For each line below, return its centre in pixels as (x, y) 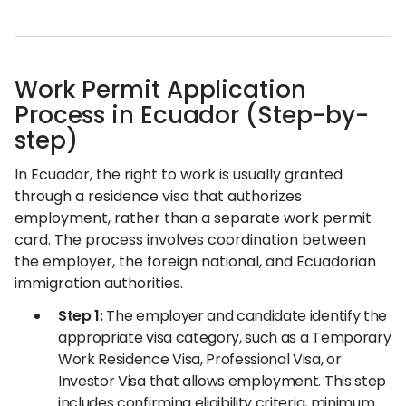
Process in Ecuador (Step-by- (192, 115)
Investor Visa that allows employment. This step (222, 381)
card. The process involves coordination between (190, 240)
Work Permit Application (160, 90)
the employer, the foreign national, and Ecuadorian (195, 261)
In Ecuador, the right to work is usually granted (179, 174)
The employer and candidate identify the (245, 316)
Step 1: (81, 316)
